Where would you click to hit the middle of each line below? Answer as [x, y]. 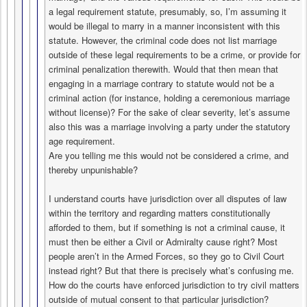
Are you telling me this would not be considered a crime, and [169, 156]
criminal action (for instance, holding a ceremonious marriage [169, 98]
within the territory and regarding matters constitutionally [160, 213]
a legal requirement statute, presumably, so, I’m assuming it [168, 12]
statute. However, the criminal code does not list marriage [163, 40]
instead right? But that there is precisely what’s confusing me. [171, 271]
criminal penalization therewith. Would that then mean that [163, 69]
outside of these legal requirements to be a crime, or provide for [174, 55]
